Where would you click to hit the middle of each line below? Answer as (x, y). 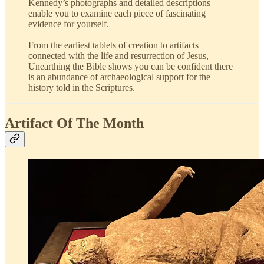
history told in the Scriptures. (82, 88)
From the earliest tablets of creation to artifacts (113, 45)
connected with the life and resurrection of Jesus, (118, 56)
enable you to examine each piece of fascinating (117, 14)
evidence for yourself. (69, 24)
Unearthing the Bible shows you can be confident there (131, 67)
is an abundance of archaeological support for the (119, 77)
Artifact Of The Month (74, 123)
